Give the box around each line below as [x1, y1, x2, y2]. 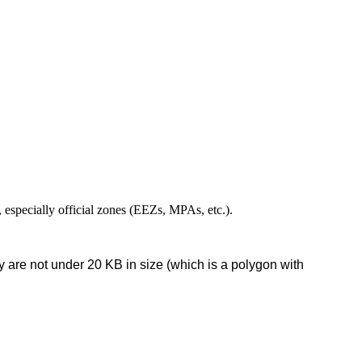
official [58, 202, 94, 217]
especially [5, 202, 55, 217]
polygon [231, 257, 277, 271]
